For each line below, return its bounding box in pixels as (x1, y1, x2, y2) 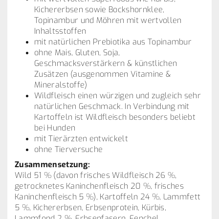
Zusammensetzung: (15, 159, 90, 170)
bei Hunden (34, 123, 76, 133)
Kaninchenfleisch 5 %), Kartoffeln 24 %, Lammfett (15, 192, 201, 202)
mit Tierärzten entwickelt (34, 133, 131, 144)
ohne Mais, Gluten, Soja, (34, 47, 120, 58)
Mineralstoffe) (34, 80, 89, 90)
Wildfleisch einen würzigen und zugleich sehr (34, 90, 201, 101)
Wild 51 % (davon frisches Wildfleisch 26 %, (15, 170, 177, 180)
